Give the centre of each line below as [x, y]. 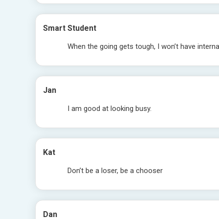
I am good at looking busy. [109, 109]
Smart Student [70, 28]
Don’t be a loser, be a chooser [115, 171]
